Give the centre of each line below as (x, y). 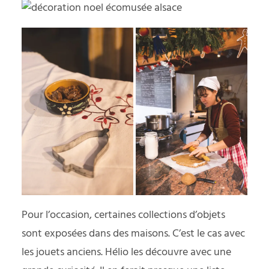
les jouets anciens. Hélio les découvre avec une (126, 252)
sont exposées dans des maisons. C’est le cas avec (133, 234)
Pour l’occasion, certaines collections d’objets (123, 215)
